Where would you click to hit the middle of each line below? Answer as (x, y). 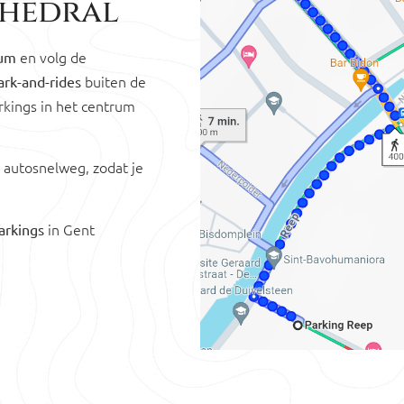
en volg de (51, 56)
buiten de (115, 81)
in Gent (69, 229)
